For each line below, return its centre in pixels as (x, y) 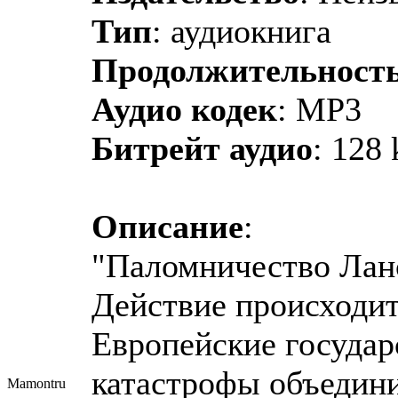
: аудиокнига (242, 31)
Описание (167, 226)
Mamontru (36, 383)
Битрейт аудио (202, 148)
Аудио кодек (184, 109)
